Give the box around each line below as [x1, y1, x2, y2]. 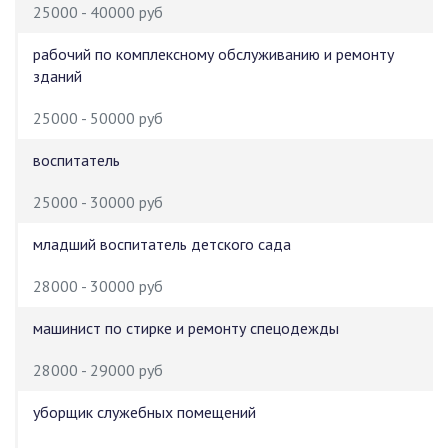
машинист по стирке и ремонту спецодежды [33, 318, 339, 338]
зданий [33, 66, 82, 86]
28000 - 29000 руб [33, 360, 163, 380]
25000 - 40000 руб [33, 2, 163, 22]
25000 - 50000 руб [33, 108, 163, 128]
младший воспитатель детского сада [33, 234, 291, 254]
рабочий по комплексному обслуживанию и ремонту [33, 44, 394, 64]
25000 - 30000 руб [33, 192, 163, 212]
